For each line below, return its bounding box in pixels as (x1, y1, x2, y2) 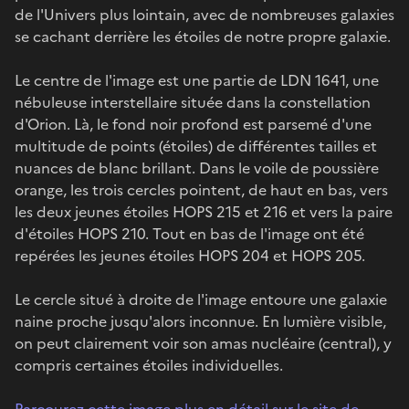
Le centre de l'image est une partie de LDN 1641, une (15, 68, 379, 91)
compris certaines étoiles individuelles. (15, 353, 283, 376)
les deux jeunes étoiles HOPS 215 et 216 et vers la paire (15, 200, 393, 223)
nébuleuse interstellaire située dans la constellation (15, 90, 371, 113)
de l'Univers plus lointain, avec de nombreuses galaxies (15, 3, 394, 26)
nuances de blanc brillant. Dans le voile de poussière (15, 156, 379, 179)
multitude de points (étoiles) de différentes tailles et (15, 134, 377, 157)
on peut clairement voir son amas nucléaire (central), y (15, 331, 392, 354)
